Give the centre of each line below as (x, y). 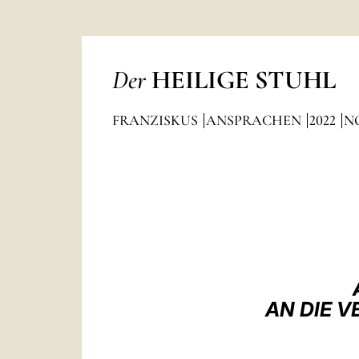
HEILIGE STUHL (243, 80)
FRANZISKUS (156, 120)
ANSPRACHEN (255, 120)
